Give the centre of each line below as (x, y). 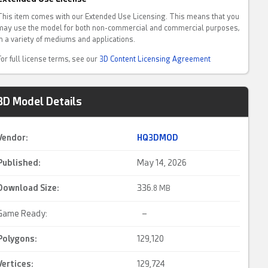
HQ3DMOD (158, 138)
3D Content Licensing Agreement (155, 59)
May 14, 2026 (162, 163)
